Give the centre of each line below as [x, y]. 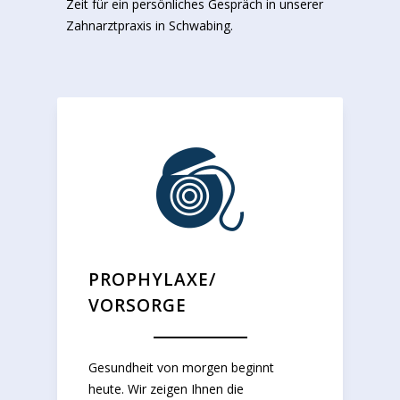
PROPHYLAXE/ [152, 279]
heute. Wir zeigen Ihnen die [166, 388]
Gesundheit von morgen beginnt [181, 367]
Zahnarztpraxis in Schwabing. [150, 25]
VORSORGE [137, 305]
